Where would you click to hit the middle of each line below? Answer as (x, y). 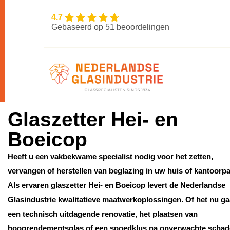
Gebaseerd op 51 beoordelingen (110, 27)
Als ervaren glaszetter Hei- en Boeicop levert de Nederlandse (117, 185)
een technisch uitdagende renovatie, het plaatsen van (103, 214)
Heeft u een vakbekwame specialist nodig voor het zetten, (110, 156)
